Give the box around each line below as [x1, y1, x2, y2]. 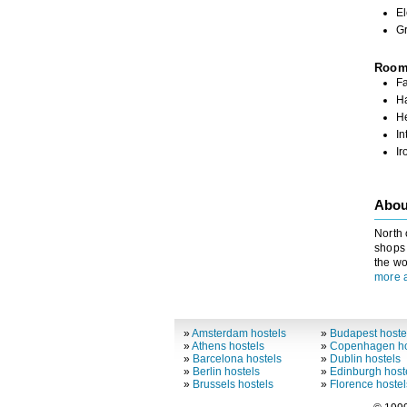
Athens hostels [191, 340, 264, 353]
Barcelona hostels [192, 352, 282, 366]
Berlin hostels [192, 365, 260, 379]
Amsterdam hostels [191, 327, 286, 341]
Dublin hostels [330, 352, 402, 366]
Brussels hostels [192, 378, 273, 392]
